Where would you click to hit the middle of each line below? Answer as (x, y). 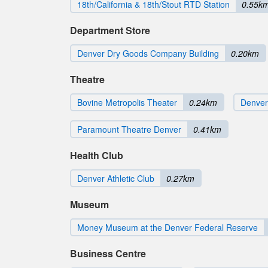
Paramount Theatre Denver (129, 129)
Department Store (110, 30)
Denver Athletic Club (116, 178)
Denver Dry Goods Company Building (148, 53)
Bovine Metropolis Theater (127, 102)
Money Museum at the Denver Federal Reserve (167, 227)
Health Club (97, 155)
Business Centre (108, 253)
